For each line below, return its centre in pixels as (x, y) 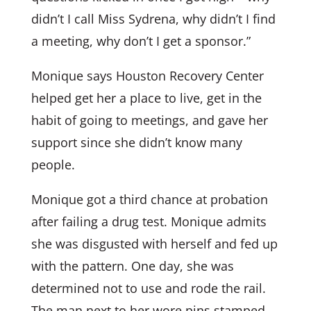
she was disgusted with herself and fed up (154, 243)
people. (53, 164)
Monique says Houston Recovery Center (147, 75)
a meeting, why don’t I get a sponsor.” (141, 41)
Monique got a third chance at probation (149, 199)
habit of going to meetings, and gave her (149, 120)
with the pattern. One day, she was (132, 266)
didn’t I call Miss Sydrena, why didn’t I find (153, 18)
